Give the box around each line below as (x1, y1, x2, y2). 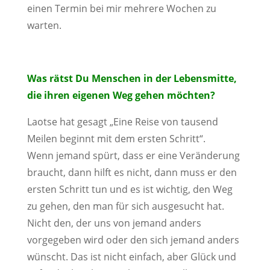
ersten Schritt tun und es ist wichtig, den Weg (27, 183, 233, 196)
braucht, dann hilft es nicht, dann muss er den (27, 166, 237, 179)
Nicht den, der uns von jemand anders (27, 216, 201, 230)
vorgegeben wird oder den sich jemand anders (27, 233, 239, 246)
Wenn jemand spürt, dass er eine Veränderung (27, 149, 240, 162)
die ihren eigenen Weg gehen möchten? (27, 89, 215, 102)
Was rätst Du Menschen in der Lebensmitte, (27, 72, 237, 85)
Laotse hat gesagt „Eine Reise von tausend (27, 115, 218, 128)
